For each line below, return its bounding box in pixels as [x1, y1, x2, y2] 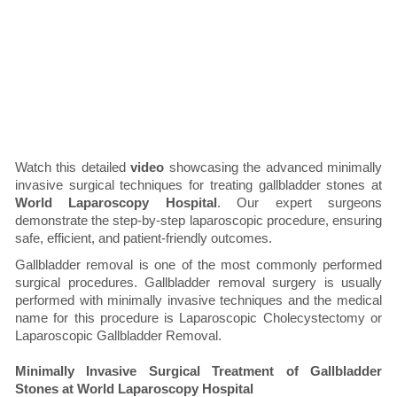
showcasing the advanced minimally [164, 160, 383, 175]
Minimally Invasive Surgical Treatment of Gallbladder [15, 363, 382, 379]
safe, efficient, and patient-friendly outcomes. [15, 230, 272, 246]
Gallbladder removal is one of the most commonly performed [15, 257, 382, 273]
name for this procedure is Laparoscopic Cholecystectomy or [15, 310, 382, 326]
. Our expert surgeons [216, 195, 383, 211]
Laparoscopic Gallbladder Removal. [15, 328, 222, 344]
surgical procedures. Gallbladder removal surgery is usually [15, 275, 382, 291]
